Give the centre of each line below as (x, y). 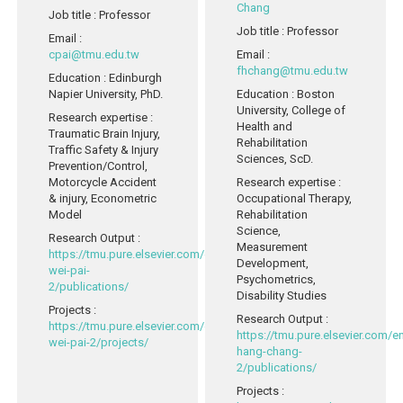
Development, (273, 263)
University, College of (291, 110)
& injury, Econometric (103, 198)
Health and (265, 126)
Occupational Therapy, (295, 198)
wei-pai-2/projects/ (99, 342)
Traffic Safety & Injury (104, 149)
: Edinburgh (133, 77)
